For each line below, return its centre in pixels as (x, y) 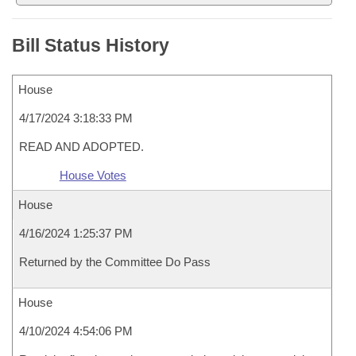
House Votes (93, 175)
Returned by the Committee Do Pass (115, 262)
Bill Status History (91, 45)
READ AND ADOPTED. (81, 147)
